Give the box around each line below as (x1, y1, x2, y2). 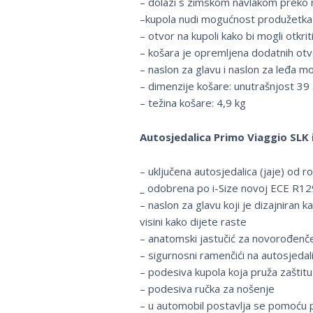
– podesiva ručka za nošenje (139, 282, 275, 296)
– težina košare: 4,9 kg (139, 96, 246, 110)
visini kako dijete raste (139, 214, 247, 229)
